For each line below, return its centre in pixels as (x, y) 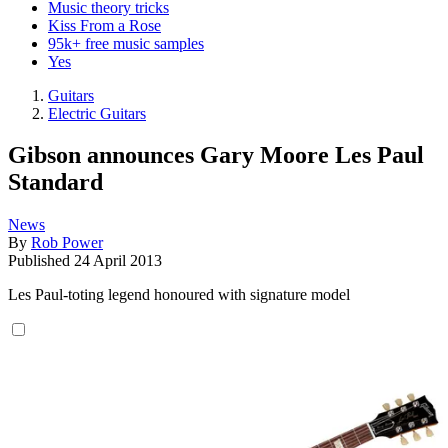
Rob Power (67, 243)
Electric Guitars (97, 113)
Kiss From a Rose (104, 25)
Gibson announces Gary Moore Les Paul (216, 155)
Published (41, 261)
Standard (55, 182)
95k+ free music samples (126, 43)
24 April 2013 (118, 261)
